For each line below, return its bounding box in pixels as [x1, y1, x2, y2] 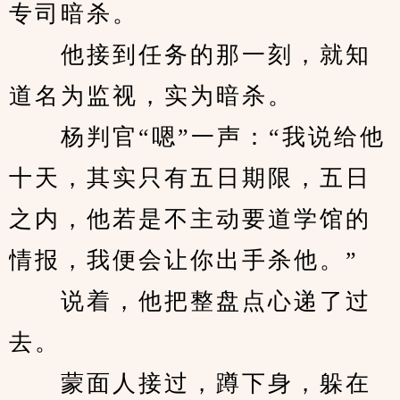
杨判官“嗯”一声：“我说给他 [9, 124, 386, 150]
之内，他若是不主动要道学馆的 [9, 206, 371, 232]
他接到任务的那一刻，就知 [9, 42, 371, 68]
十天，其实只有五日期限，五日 [9, 165, 371, 191]
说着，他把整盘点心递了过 [9, 288, 371, 314]
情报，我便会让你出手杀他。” [9, 247, 359, 273]
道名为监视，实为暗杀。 [9, 83, 294, 109]
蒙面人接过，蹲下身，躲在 [9, 371, 371, 396]
